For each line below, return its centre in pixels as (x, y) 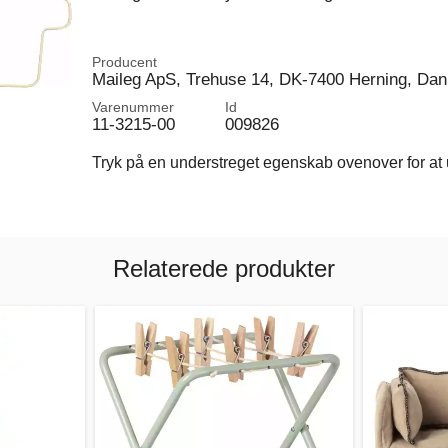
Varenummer (132, 107)
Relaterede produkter (224, 268)
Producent (124, 62)
